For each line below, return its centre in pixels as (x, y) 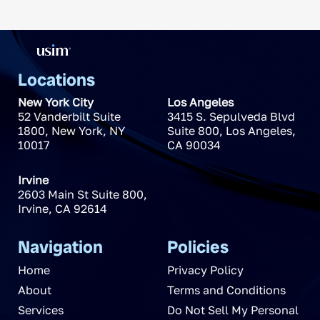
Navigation (60, 246)
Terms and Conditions (226, 290)
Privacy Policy (205, 270)
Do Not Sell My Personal (232, 310)
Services (41, 310)
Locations (56, 79)
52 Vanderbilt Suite (69, 116)
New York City (56, 102)
